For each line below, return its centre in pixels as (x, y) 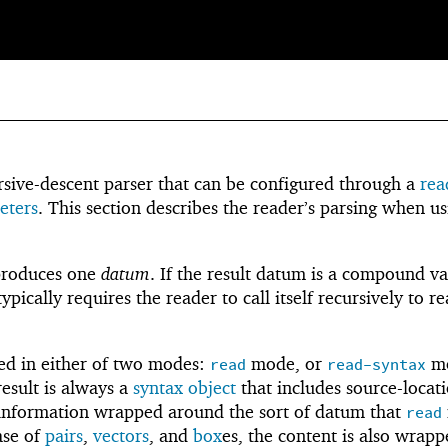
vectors (121, 435)
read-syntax (376, 365)
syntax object (184, 387)
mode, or (286, 363)
